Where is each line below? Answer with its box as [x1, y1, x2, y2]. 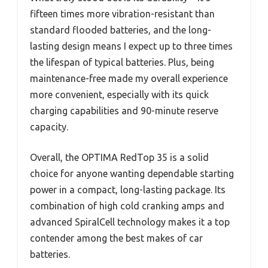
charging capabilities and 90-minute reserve [30, 105, 218, 117]
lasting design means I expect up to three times [30, 41, 233, 52]
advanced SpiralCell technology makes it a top [30, 217, 230, 228]
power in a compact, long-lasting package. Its [30, 184, 226, 196]
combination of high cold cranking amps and [30, 200, 224, 212]
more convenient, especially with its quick [30, 89, 209, 100]
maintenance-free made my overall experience [30, 73, 228, 84]
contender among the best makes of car [30, 233, 203, 244]
